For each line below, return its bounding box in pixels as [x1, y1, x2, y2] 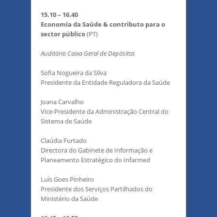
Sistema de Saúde [41, 117, 92, 125]
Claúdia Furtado [41, 136, 87, 145]
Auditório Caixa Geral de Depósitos [41, 49, 135, 58]
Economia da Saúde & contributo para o [41, 20, 165, 29]
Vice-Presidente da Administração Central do [41, 107, 169, 116]
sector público [41, 30, 87, 38]
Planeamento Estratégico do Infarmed [41, 155, 150, 164]
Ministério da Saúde [41, 194, 98, 203]
